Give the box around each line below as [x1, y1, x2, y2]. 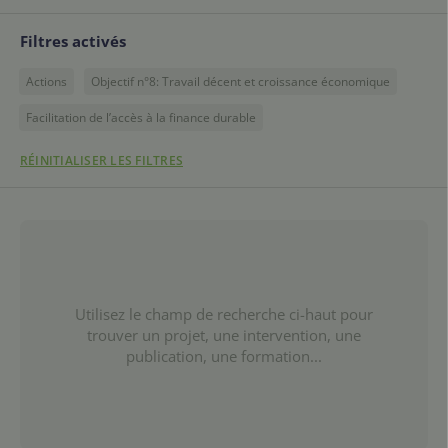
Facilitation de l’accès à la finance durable [26, 108, 256, 126]
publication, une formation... [126, 345, 322, 366]
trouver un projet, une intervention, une [87, 324, 361, 345]
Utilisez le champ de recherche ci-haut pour [75, 303, 373, 324]
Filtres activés [20, 31, 126, 51]
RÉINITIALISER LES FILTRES [20, 152, 183, 170]
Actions [26, 72, 67, 90]
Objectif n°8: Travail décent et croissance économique [91, 72, 390, 90]
